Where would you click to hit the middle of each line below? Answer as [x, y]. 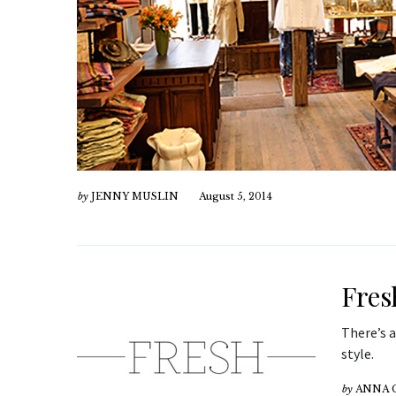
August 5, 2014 [236, 196]
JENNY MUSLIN [135, 196]
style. [357, 354]
